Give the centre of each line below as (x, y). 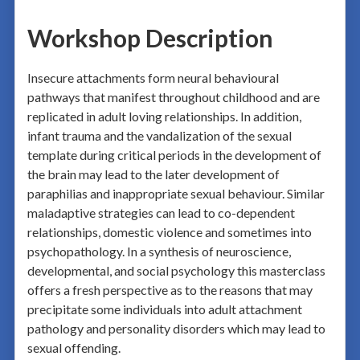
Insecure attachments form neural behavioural (153, 77)
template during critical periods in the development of (174, 154)
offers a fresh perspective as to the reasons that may (170, 289)
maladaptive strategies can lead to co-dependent (161, 212)
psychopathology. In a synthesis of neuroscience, (159, 251)
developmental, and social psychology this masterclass (176, 270)
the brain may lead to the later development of (153, 174)
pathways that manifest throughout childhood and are (173, 96)
